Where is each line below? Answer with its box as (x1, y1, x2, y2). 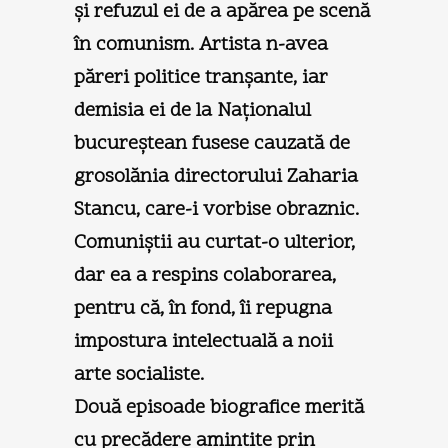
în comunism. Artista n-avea (74, 30, 328, 59)
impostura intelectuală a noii (74, 327, 333, 356)
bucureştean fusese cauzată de (74, 129, 350, 158)
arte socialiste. (74, 360, 204, 389)
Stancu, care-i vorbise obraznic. (74, 195, 359, 224)
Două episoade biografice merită (74, 393, 364, 422)
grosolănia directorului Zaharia (74, 162, 358, 191)
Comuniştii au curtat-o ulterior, (74, 228, 355, 257)
